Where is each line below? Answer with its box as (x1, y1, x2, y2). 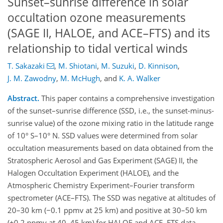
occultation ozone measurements (7, 9, 186, 25)
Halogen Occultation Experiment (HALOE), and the (7, 168, 179, 178)
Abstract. (7, 93, 39, 104)
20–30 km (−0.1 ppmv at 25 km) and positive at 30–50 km (7, 205, 207, 216)
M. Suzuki (101, 61, 134, 71)
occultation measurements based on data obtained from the (7, 143, 213, 153)
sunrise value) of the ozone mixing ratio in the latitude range (7, 118, 214, 128)
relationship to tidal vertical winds (7, 40, 188, 56)
